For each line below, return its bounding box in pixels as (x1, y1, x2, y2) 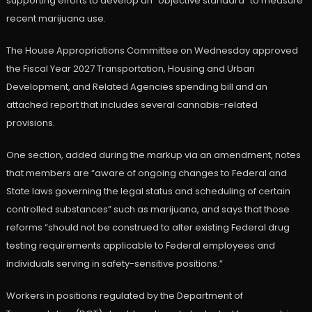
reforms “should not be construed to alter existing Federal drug (6, 221, 290, 235)
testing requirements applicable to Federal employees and (6, 239, 275, 253)
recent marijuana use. (6, 12, 106, 26)
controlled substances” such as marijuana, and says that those (6, 203, 290, 217)
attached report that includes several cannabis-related (6, 98, 258, 112)
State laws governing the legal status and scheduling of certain (6, 185, 290, 198)
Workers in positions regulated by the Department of (6, 289, 243, 303)
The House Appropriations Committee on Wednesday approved (6, 44, 298, 58)
